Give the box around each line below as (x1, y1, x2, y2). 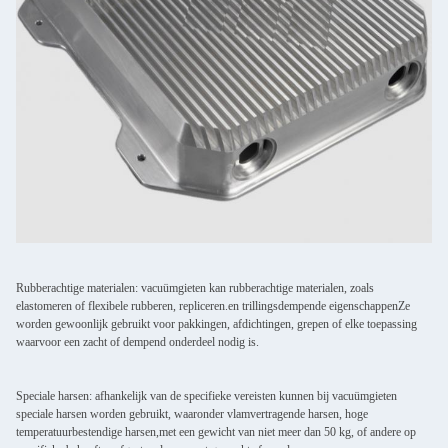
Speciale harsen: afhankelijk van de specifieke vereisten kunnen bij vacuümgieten (16, 389, 397, 403)
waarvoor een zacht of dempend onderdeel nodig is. (16, 335, 259, 349)
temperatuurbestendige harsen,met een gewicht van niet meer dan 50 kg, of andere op (16, 425, 416, 439)
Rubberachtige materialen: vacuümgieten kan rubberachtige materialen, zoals (16, 281, 374, 295)
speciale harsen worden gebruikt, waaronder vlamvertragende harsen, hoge (16, 407, 368, 421)
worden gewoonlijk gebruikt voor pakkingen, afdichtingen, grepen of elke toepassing (16, 317, 417, 331)
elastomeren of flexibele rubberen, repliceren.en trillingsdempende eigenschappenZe (16, 299, 410, 313)
